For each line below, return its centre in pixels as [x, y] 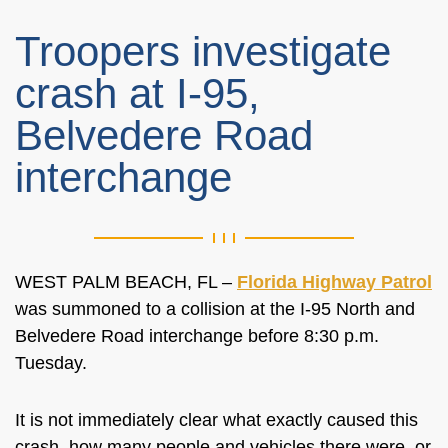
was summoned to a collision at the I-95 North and [215, 309]
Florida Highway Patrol [334, 282]
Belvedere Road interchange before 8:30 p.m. [197, 336]
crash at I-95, [137, 93]
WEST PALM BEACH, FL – [126, 282]
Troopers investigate [203, 51]
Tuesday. [53, 363]
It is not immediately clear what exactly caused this [216, 420]
